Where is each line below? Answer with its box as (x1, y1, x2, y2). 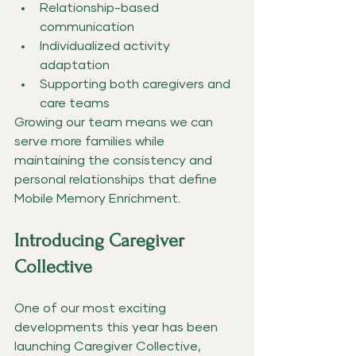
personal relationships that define (14, 172, 220, 186)
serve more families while (14, 134, 168, 148)
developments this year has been (14, 320, 221, 334)
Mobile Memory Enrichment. (14, 192, 181, 205)
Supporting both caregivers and (40, 77, 234, 91)
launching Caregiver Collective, (14, 339, 204, 353)
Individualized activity (40, 39, 173, 52)
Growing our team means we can (14, 115, 216, 129)
